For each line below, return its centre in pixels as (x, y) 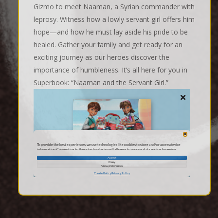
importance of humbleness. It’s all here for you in (110, 70)
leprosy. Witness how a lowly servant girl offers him (114, 19)
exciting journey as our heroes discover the (101, 57)
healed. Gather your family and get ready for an (108, 45)
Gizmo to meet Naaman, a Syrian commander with (114, 7)
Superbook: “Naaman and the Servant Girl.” (101, 83)
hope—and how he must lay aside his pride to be (111, 32)
